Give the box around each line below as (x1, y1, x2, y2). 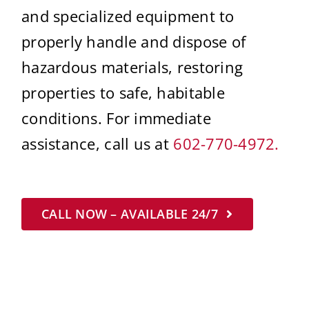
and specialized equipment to (21, 5, 235, 26)
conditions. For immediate (21, 107, 211, 128)
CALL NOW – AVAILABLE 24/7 (41, 205, 218, 222)
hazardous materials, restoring (21, 56, 243, 77)
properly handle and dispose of (21, 30, 246, 52)
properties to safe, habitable (21, 81, 225, 103)
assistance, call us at (21, 132, 174, 154)
